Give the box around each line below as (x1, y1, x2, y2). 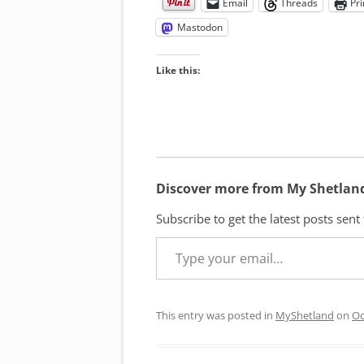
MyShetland (275, 308, 334, 323)
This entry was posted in (156, 308, 275, 323)
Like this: (156, 63, 200, 78)
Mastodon (177, 20, 223, 35)
